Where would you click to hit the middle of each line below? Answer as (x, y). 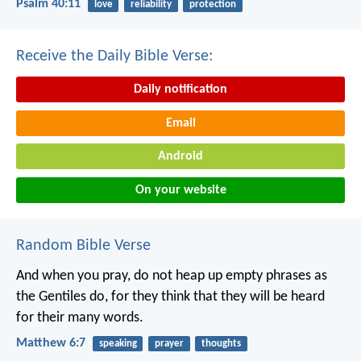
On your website (180, 191)
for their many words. (80, 318)
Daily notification (180, 90)
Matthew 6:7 (51, 344)
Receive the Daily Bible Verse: (114, 57)
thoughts (221, 344)
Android (180, 157)
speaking (118, 344)
